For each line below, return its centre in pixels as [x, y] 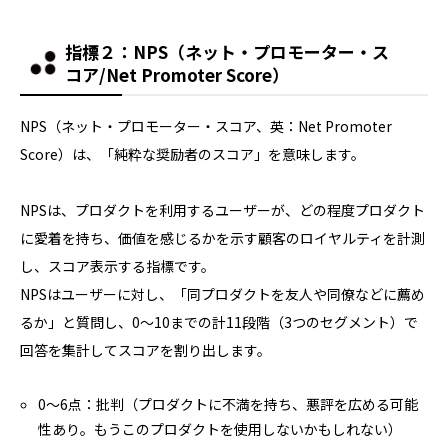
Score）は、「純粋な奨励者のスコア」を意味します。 [192, 153]
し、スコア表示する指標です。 [117, 265]
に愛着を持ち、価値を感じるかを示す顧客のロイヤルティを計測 [222, 237]
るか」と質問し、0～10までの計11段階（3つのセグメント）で [219, 321]
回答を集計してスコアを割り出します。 [145, 349]
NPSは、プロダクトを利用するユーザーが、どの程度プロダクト [222, 209]
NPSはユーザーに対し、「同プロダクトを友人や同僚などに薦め [222, 293]
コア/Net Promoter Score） [177, 74]
